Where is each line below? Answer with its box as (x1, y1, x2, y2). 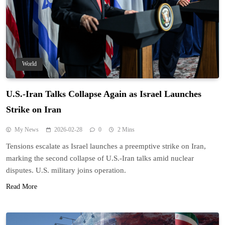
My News (15, 126, 39, 134)
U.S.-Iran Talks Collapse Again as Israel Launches (6, 89, 201, 99)
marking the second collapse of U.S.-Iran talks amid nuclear (6, 154, 194, 163)
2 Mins (118, 126, 135, 134)
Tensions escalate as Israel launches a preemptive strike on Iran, (6, 142, 206, 151)
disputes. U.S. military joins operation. (6, 166, 126, 175)
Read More (6, 183, 37, 191)
